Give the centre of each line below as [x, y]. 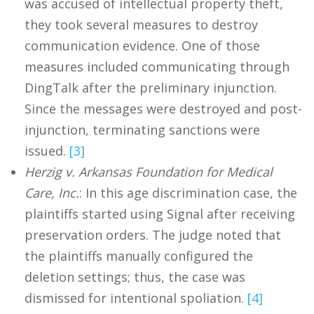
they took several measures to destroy [141, 24]
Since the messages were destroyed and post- [163, 108]
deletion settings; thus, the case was [135, 277]
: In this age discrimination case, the [188, 192]
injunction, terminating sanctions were [142, 129]
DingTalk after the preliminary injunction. [151, 87]
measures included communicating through [157, 66]
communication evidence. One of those [142, 45]
